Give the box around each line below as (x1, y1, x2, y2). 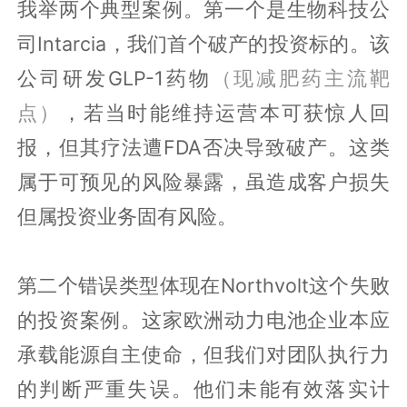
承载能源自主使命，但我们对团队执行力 (17, 342, 390, 366)
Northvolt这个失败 (220, 273, 390, 297)
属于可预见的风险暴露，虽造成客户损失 (17, 169, 390, 194)
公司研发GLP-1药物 (17, 65, 212, 90)
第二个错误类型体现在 (17, 273, 221, 297)
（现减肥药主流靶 (211, 65, 390, 90)
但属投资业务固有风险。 (17, 203, 238, 228)
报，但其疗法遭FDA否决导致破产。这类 (17, 134, 390, 159)
